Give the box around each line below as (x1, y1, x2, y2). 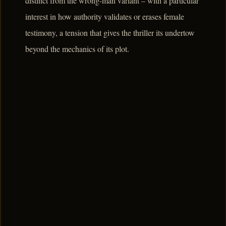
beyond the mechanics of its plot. (25, 43, 129, 54)
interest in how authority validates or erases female (25, 11, 184, 22)
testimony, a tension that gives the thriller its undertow (25, 27, 195, 38)
